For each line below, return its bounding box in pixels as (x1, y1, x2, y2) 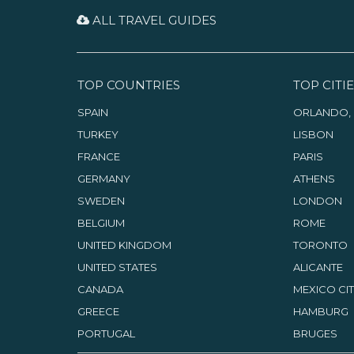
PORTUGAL (77, 326, 135, 340)
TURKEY (77, 127, 119, 141)
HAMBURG (292, 304, 348, 318)
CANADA (77, 282, 123, 296)
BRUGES (292, 326, 337, 340)
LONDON (292, 194, 342, 207)
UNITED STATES (77, 260, 157, 273)
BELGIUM (77, 216, 125, 229)
